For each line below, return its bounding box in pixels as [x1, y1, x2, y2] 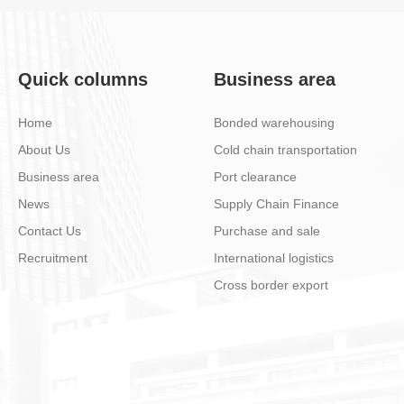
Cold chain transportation [214, 142, 358, 157]
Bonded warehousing [214, 115, 335, 130]
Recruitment [18, 251, 87, 265]
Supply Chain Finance [214, 197, 340, 211]
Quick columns [18, 69, 148, 89]
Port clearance [214, 170, 298, 184]
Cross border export [214, 278, 329, 292]
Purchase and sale [214, 224, 321, 238]
